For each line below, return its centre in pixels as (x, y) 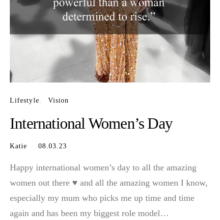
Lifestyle (25, 100)
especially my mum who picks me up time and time (102, 198)
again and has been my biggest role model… (89, 213)
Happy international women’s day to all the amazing (103, 167)
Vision (58, 100)
